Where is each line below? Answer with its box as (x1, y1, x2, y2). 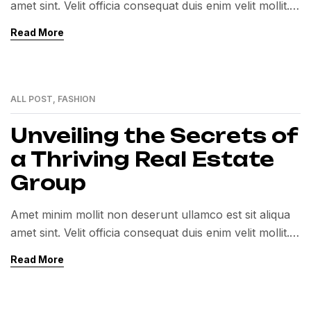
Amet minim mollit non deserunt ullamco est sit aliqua (10, 208, 290, 221)
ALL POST (10, 94, 53, 104)
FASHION (58, 94, 95, 104)
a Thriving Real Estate (10, 147, 274, 171)
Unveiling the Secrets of (10, 124, 298, 148)
